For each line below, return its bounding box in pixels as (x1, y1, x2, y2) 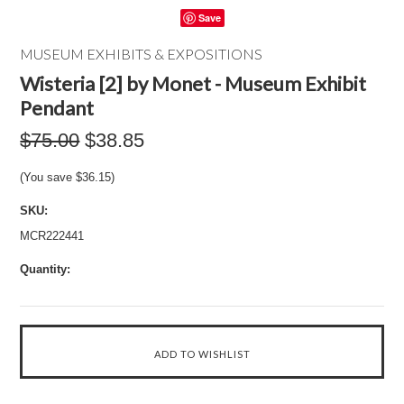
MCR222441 (20, 229, 85, 243)
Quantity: (20, 262, 71, 276)
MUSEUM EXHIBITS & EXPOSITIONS (20, 45, 263, 62)
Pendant (20, 96, 95, 120)
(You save (20, 170, 77, 184)
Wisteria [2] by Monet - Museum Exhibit (20, 71, 367, 96)
